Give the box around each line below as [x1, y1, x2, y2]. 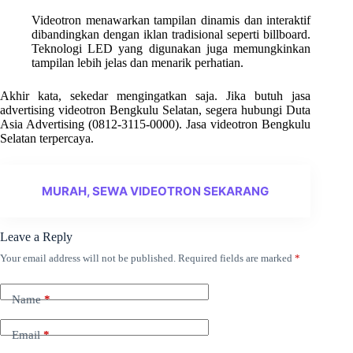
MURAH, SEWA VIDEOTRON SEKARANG [42, 184, 269, 199]
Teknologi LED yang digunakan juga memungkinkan [32, 42, 311, 56]
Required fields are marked [178, 252, 295, 265]
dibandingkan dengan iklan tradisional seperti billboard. [32, 28, 311, 42]
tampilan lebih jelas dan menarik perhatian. [32, 56, 243, 70]
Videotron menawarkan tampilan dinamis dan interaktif [32, 13, 311, 28]
